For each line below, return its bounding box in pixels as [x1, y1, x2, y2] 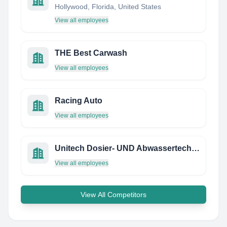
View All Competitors [81, 191, 146, 199]
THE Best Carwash [55, 49, 127, 57]
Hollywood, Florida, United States [55, 3, 161, 11]
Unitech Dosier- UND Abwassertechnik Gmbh [192, 144, 200, 153]
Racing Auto [55, 96, 102, 105]
